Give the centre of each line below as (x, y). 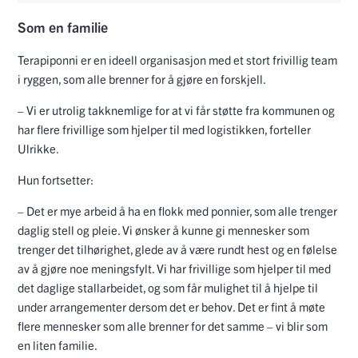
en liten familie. (58, 345)
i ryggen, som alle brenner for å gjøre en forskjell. (142, 79)
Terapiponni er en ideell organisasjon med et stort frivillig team (177, 60)
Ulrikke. (38, 149)
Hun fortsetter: (56, 180)
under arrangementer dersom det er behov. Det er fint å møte (171, 307)
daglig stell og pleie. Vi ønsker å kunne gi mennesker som (163, 230)
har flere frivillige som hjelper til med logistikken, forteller (164, 129)
